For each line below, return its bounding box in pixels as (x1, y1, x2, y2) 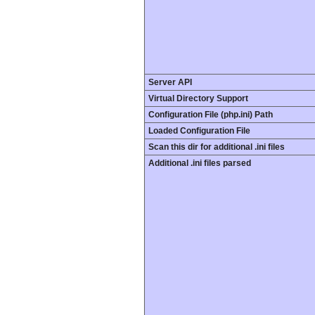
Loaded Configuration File (148, 126, 250, 136)
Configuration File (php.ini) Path (148, 110, 273, 120)
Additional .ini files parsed (148, 158, 251, 168)
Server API (148, 77, 192, 87)
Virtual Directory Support (148, 94, 248, 103)
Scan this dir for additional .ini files (148, 142, 285, 152)
